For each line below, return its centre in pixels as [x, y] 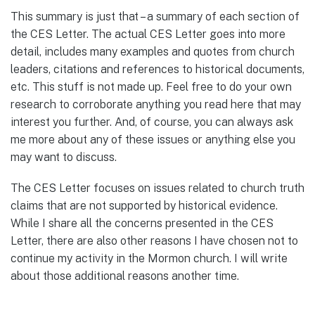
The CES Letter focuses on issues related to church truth [157, 188]
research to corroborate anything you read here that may [156, 104]
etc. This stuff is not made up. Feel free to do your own [151, 86]
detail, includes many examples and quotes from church [153, 51]
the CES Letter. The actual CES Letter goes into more [148, 34]
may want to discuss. [64, 157]
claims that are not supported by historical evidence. [144, 205]
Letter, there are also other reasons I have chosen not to [154, 240]
